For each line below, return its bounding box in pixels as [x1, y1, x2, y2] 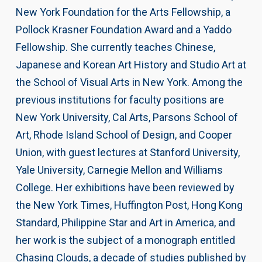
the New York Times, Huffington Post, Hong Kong [15, 198, 243, 211]
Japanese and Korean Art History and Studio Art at [15, 58, 246, 71]
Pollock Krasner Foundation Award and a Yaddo [15, 23, 232, 36]
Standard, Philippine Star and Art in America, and [15, 216, 235, 229]
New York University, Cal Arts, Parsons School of [15, 111, 238, 123]
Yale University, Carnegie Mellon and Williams [15, 163, 223, 176]
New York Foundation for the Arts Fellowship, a [15, 5, 230, 18]
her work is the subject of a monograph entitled [15, 233, 235, 246]
